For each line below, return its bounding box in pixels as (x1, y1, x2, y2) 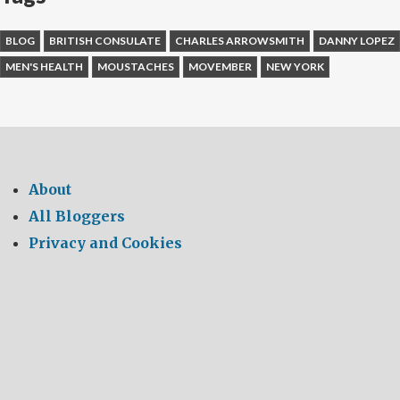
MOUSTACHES (97, 60, 174, 73)
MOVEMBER (188, 60, 252, 73)
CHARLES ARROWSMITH (175, 34, 304, 47)
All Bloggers (29, 207, 125, 225)
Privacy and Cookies (29, 234, 182, 252)
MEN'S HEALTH (5, 60, 83, 73)
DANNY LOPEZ (319, 34, 395, 47)
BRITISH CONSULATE (49, 34, 161, 47)
